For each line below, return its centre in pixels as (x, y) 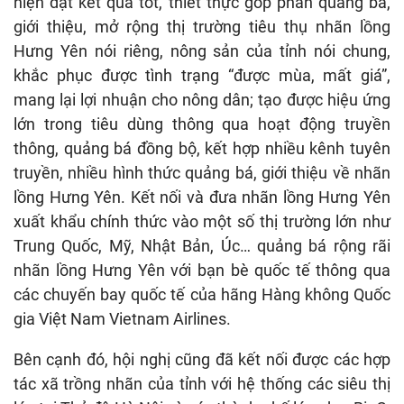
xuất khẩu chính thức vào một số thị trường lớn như (202, 221)
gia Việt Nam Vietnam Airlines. (122, 318)
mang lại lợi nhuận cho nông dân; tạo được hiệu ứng (202, 99)
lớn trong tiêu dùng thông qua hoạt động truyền (202, 124)
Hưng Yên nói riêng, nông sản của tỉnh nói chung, (202, 50)
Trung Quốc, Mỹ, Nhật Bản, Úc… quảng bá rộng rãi (202, 245)
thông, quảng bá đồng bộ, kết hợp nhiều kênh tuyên (202, 148)
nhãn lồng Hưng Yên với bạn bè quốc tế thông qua (202, 270)
